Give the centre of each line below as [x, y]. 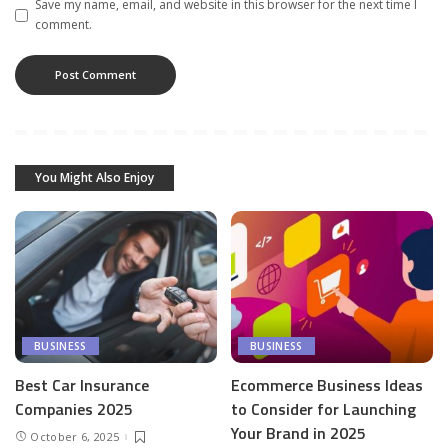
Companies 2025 [74, 408]
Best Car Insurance [82, 384]
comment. [63, 25]
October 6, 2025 [75, 437]
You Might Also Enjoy [94, 178]
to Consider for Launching [323, 408]
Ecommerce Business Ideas [327, 384]
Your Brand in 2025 [298, 432]
